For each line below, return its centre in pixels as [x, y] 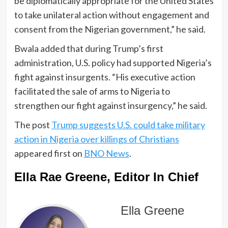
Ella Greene [152, 211]
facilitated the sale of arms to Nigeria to [92, 91]
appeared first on [49, 153]
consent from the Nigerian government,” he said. [110, 29]
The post [33, 125]
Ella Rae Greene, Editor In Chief [106, 177]
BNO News [106, 153]
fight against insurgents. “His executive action [105, 77]
